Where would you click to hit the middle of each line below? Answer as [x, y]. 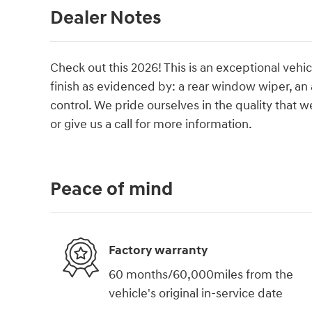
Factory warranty [158, 250]
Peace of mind [111, 190]
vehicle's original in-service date [196, 294]
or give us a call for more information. [151, 125]
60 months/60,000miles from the [201, 275]
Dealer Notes [106, 18]
